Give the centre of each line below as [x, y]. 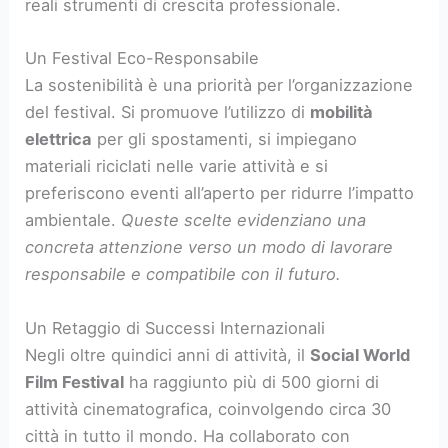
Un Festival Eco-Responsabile [142, 58]
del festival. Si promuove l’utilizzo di [168, 112]
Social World [360, 354]
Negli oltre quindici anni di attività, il [168, 354]
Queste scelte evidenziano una [244, 220]
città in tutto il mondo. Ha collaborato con [188, 435]
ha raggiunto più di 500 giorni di [252, 381]
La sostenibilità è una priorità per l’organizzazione [219, 85]
